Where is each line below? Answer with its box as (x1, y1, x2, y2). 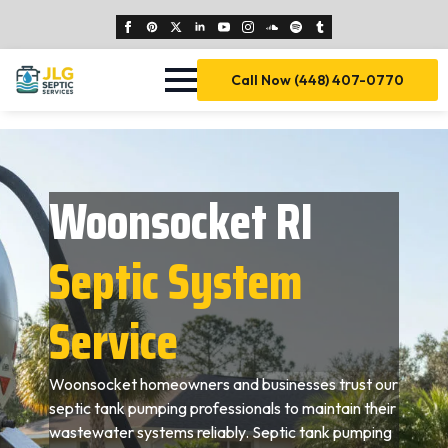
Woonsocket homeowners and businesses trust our (49, 374, 399, 394)
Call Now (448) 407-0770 (231, 71, 404, 89)
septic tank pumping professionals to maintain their (49, 398, 397, 418)
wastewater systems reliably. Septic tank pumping (49, 422, 393, 442)
